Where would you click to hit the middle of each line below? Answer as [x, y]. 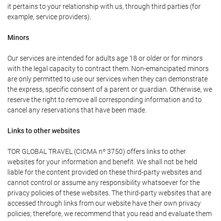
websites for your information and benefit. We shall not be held [102, 162]
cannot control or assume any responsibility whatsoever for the [104, 183]
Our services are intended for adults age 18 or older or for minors [105, 58]
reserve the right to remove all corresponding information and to [105, 100]
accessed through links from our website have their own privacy [104, 203]
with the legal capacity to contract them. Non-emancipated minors [108, 69]
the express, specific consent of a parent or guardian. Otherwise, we [110, 89]
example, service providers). [49, 17]
